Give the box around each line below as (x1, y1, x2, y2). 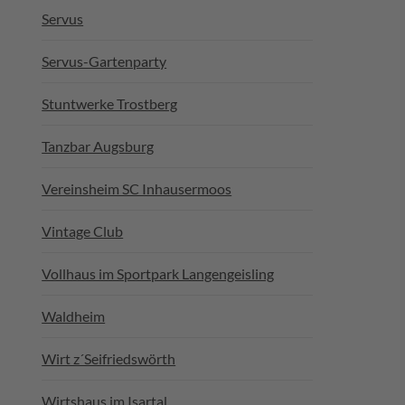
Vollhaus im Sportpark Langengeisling (42, 265, 275, 282)
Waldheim (42, 307, 106, 325)
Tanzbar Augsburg (42, 137, 155, 155)
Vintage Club (42, 222, 124, 240)
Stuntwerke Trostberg (42, 95, 178, 112)
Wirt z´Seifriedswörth (42, 350, 176, 367)
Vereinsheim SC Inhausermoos (42, 180, 232, 197)
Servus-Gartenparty (42, 52, 167, 70)
